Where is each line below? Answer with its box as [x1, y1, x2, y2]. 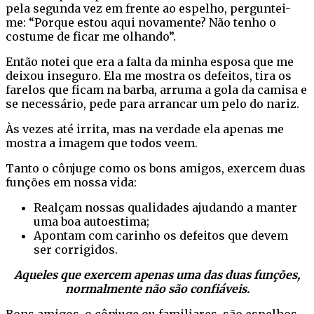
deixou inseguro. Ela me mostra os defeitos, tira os [6, 68, 292, 83]
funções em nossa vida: [6, 175, 137, 189]
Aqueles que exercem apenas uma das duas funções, [14, 267, 300, 282]
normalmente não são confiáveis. [64, 281, 250, 296]
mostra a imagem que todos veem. [6, 135, 198, 150]
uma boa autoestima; [34, 214, 149, 228]
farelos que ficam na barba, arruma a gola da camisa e [6, 82, 307, 97]
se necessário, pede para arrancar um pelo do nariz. [6, 96, 299, 111]
